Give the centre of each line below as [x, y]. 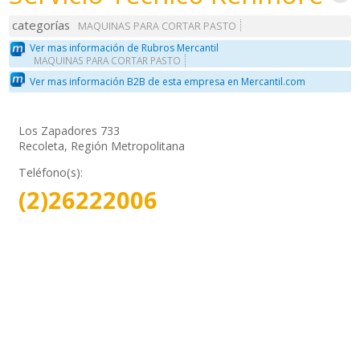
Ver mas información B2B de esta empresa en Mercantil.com [168, 82]
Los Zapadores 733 [70, 130]
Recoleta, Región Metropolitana [102, 145]
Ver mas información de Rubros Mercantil [125, 47]
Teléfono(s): [51, 172]
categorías [41, 25]
